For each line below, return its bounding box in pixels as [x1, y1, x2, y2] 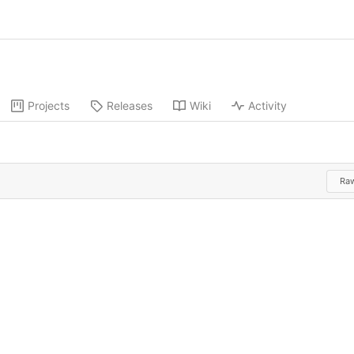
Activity [248, 99, 287, 113]
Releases [107, 99, 153, 113]
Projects [28, 99, 70, 113]
